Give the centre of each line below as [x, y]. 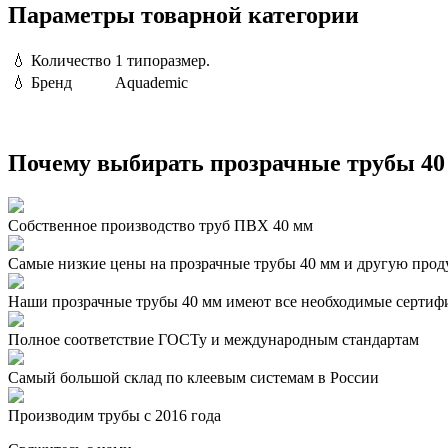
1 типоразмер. [162, 60]
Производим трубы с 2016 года [114, 416]
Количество [71, 60]
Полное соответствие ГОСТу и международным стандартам [213, 340]
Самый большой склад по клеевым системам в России [193, 378]
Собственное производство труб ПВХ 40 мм [160, 226]
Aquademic [151, 82]
